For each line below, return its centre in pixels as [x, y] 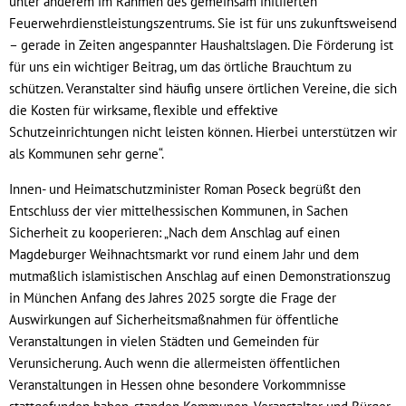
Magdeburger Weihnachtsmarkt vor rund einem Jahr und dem [184, 254]
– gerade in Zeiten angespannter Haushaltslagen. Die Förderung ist [201, 44]
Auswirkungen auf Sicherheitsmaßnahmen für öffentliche [174, 319]
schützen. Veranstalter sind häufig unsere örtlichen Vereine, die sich [203, 88]
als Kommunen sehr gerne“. [87, 153]
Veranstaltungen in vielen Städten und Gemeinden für [164, 341]
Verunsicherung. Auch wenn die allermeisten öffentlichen [174, 362]
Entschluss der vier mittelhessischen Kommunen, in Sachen [179, 210]
